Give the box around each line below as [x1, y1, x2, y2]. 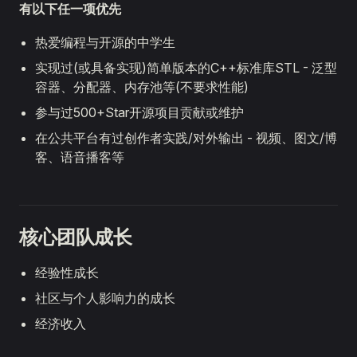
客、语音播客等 [35, 149, 124, 165]
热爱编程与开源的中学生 [35, 34, 175, 50]
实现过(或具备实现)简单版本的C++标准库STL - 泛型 [35, 60, 337, 76]
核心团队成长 [19, 226, 132, 249]
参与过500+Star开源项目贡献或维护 [35, 104, 244, 120]
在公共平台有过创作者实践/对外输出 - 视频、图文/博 [35, 130, 337, 146]
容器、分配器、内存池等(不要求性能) [35, 79, 249, 95]
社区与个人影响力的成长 [35, 290, 175, 306]
